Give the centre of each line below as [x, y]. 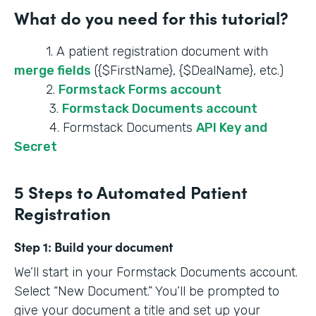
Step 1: [33, 247]
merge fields [53, 71]
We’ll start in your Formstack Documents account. [156, 272]
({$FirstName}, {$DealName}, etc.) [187, 71]
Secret [36, 147]
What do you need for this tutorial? [151, 17]
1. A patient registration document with [141, 51]
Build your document [112, 247]
